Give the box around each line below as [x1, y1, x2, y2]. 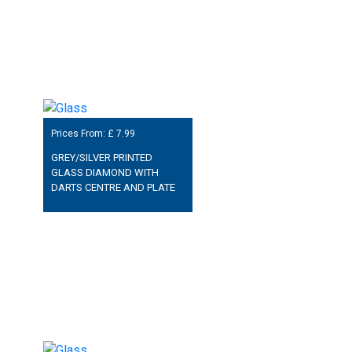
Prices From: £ [50, 128, 116, 140]
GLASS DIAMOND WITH [50, 167, 159, 179]
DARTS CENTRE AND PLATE [50, 181, 175, 194]
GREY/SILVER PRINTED [50, 152, 152, 164]
